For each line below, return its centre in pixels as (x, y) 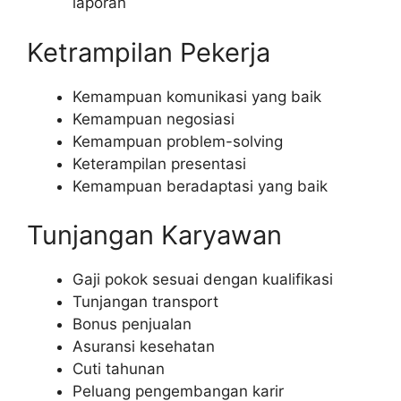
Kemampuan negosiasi (154, 119)
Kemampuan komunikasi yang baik (197, 96)
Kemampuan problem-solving (178, 141)
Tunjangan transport (145, 302)
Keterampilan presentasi (159, 163)
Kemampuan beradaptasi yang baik (200, 186)
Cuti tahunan (119, 369)
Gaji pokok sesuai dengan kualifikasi (203, 280)
